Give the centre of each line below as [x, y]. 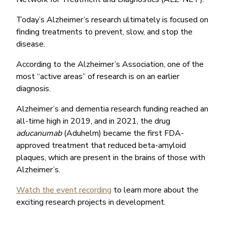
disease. [31, 44]
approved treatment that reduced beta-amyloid [101, 145]
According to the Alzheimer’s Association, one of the [110, 64]
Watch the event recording [64, 190]
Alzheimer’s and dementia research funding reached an [112, 109]
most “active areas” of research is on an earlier [98, 76]
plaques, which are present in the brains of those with [111, 157]
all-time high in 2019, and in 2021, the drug [93, 121]
